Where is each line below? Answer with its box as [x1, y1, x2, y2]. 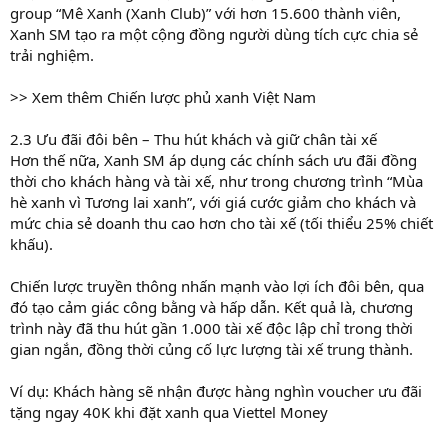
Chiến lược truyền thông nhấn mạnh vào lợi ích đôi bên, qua [10, 275, 424, 296]
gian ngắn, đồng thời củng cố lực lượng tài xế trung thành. [10, 338, 413, 359]
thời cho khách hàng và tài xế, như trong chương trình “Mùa [10, 170, 423, 191]
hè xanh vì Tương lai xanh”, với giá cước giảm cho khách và [10, 191, 416, 212]
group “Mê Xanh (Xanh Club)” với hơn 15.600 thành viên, [10, 2, 401, 23]
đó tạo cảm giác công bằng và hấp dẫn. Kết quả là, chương [10, 296, 413, 317]
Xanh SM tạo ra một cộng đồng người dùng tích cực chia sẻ [10, 23, 418, 44]
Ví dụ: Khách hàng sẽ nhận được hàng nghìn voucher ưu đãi [10, 380, 422, 401]
